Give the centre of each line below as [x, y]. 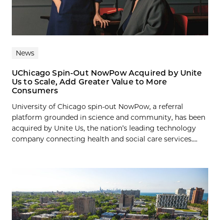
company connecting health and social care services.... [105, 139]
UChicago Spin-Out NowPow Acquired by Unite [107, 73]
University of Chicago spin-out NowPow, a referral [97, 107]
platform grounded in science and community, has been [109, 118]
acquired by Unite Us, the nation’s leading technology [104, 128]
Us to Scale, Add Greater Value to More [89, 82]
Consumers [35, 91]
